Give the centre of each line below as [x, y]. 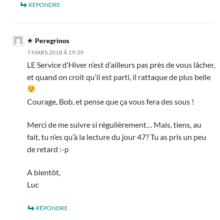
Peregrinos [52, 40]
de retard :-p [48, 149]
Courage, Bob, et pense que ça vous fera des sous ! [110, 101]
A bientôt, [44, 172]
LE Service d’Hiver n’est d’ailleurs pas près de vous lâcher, [121, 64]
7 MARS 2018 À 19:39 [55, 52]
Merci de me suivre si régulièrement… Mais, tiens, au [114, 124]
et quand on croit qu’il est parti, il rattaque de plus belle [119, 77]
